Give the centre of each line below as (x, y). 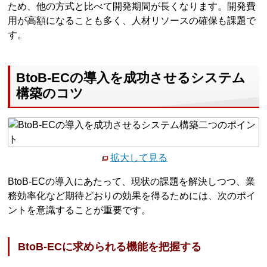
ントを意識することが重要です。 (80, 210)
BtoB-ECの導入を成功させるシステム (131, 78)
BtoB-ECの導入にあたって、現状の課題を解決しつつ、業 (132, 182)
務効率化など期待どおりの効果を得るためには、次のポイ (132, 196)
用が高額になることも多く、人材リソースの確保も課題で (132, 20)
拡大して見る (139, 158)
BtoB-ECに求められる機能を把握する (110, 246)
